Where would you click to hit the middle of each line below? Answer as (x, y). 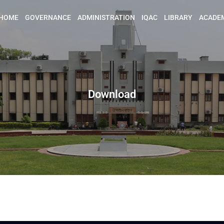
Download (112, 94)
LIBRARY (178, 17)
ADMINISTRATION (106, 17)
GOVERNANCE (48, 17)
